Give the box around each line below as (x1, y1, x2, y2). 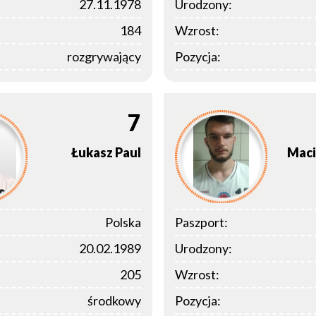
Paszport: (175, 214, 228, 230)
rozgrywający (67, 49, 141, 65)
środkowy (87, 292, 141, 308)
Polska (105, 214, 141, 230)
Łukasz (71, 145, 113, 161)
